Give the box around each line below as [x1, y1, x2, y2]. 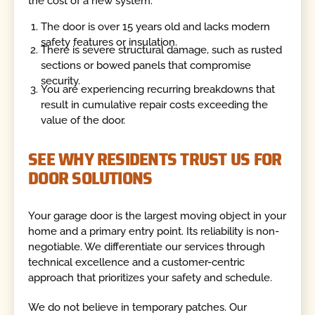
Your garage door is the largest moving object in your [28, 209, 287, 222]
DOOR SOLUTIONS [28, 164, 153, 193]
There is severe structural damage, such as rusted [41, 44, 283, 57]
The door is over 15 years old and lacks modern [41, 20, 271, 34]
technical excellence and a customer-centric [28, 255, 245, 269]
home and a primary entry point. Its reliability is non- [28, 224, 280, 238]
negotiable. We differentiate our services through [28, 240, 266, 253]
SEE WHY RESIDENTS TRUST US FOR [28, 145, 282, 174]
